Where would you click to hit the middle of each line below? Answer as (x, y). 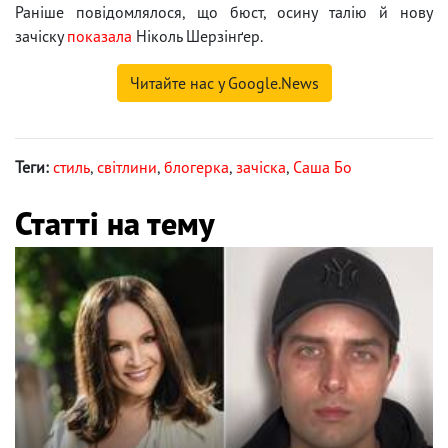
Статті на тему (114, 223)
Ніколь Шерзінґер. (199, 36)
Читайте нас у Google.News (224, 83)
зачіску (41, 36)
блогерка (196, 167)
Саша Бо (322, 167)
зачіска (261, 167)
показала (99, 36)
